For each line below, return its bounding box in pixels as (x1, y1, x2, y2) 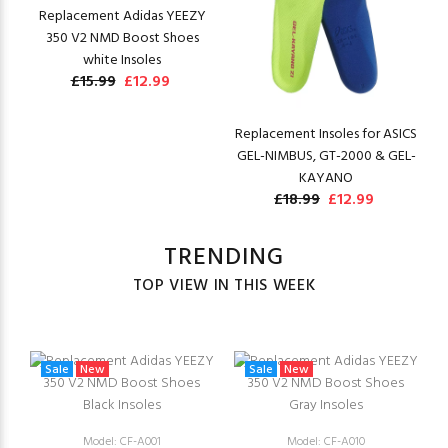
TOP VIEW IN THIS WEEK (132, 273, 316, 299)
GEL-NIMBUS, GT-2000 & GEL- (236, 145, 416, 168)
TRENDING (164, 239, 284, 277)
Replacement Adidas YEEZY (38, 5, 206, 28)
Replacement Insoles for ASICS (235, 123, 417, 146)
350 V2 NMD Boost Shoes (45, 27, 199, 50)
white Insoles (83, 49, 161, 72)
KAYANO (299, 167, 353, 190)
